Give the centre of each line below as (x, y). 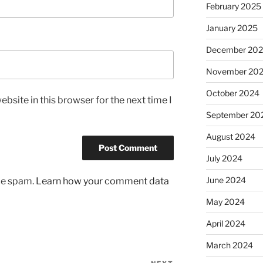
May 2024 (225, 202)
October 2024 (232, 93)
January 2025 (232, 28)
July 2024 (224, 159)
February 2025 (233, 6)
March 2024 (229, 245)
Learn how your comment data (102, 181)
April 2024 (225, 224)
